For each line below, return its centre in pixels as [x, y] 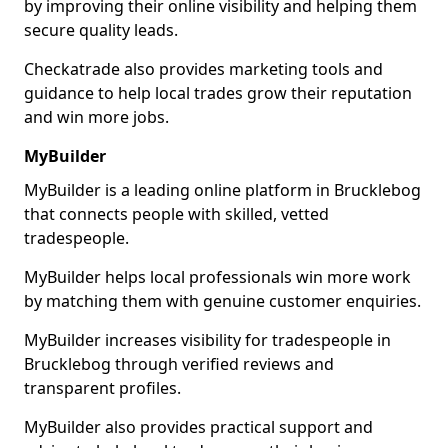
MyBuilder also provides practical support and [198, 427]
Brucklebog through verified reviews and [179, 364]
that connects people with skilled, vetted [176, 214]
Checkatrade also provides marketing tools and [203, 69]
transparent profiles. [102, 388]
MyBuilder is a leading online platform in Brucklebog [222, 190]
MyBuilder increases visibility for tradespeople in [207, 340]
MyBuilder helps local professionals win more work [217, 277]
